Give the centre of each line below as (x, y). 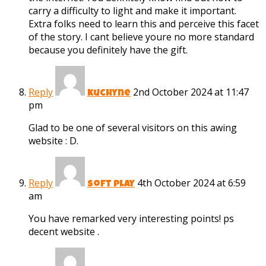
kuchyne (109, 94)
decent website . (64, 232)
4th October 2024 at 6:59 (191, 183)
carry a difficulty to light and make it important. (132, 11)
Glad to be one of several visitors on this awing (133, 128)
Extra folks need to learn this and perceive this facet (144, 24)
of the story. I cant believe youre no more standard (141, 37)
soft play (111, 185)
